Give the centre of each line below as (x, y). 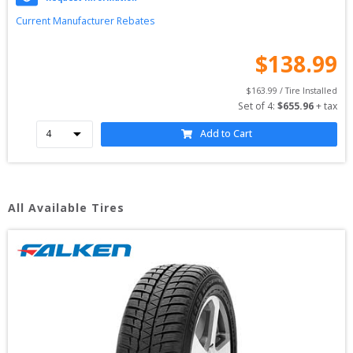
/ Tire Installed (307, 90)
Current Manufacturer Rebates (85, 20)
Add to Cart (226, 134)
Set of (253, 106)
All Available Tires (66, 208)
